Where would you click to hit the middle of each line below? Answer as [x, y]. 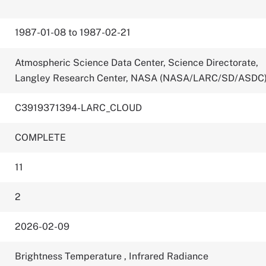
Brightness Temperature [70, 256]
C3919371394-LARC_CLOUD [79, 108]
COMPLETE [41, 137]
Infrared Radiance [169, 256]
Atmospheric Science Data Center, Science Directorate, [137, 63]
